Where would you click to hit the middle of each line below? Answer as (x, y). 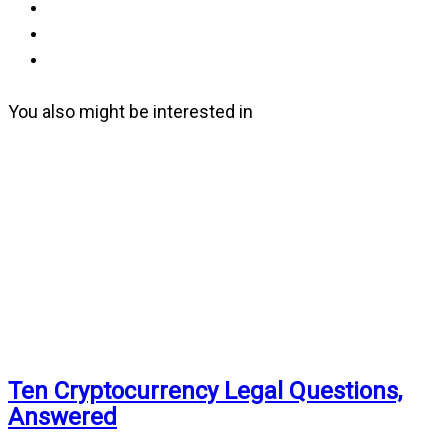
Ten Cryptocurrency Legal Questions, (205, 390)
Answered (62, 416)
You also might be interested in (130, 111)
